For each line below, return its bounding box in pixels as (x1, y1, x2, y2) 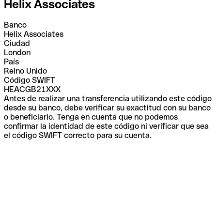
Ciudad (4, 38, 30, 48)
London (4, 47, 31, 57)
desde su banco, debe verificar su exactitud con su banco (4, 103, 211, 112)
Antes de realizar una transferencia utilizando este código (4, 93, 212, 103)
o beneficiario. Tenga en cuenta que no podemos (4, 112, 178, 122)
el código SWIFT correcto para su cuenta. (4, 130, 152, 140)
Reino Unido (4, 66, 47, 76)
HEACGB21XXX (4, 84, 61, 94)
